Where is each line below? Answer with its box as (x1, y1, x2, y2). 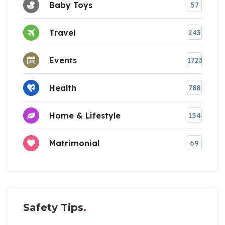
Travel (49, 27, 75, 38)
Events (49, 55, 77, 65)
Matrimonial (49, 138, 99, 148)
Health (49, 82, 76, 93)
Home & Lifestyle (49, 110, 121, 121)
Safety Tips (23, 201, 83, 214)
